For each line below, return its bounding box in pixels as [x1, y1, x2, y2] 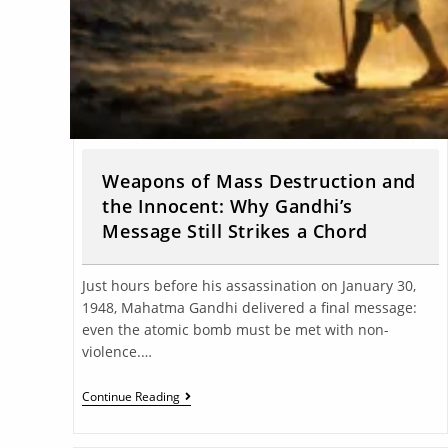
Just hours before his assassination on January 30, [82, 275, 417, 295]
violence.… [82, 341, 153, 361]
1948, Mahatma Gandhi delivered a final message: [82, 297, 418, 317]
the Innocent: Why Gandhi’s [102, 193, 354, 218]
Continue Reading [82, 387, 181, 405]
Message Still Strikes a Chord [102, 218, 368, 243]
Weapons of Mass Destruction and [102, 168, 417, 193]
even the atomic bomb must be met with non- [82, 319, 390, 339]
